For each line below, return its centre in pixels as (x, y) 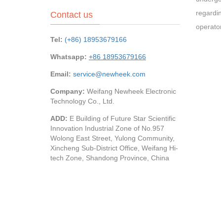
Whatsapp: (70, 57)
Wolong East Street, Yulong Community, (112, 138)
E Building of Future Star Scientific (123, 118)
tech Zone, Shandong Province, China (110, 158)
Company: (69, 91)
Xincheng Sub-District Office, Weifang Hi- (114, 148)
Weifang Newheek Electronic (131, 91)
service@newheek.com (109, 74)
